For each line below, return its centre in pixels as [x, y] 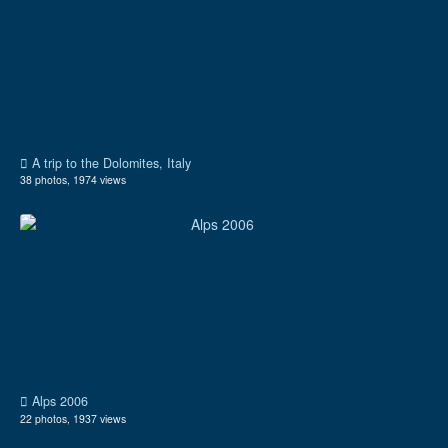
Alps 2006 [58, 401]
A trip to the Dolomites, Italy [109, 162]
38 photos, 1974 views [73, 180]
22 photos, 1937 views [73, 418]
